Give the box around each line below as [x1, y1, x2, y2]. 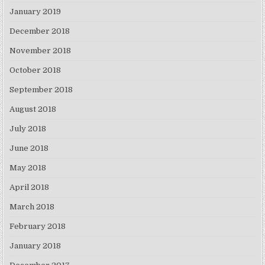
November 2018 [9, 46, 72, 56]
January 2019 [9, 7, 62, 17]
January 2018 [9, 241, 62, 251]
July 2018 [9, 124, 47, 134]
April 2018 [9, 183, 50, 192]
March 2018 [9, 202, 55, 212]
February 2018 [9, 222, 66, 231]
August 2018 [9, 105, 57, 114]
